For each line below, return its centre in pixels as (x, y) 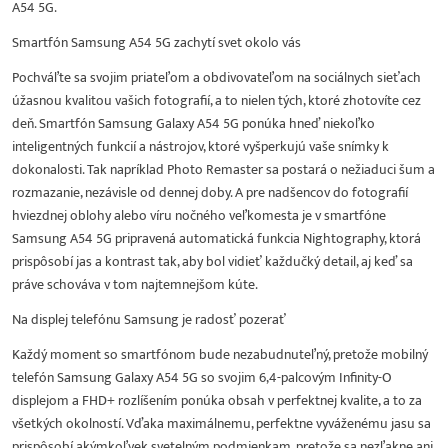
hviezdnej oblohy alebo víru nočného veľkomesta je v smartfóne (199, 215)
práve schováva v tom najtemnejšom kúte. (135, 284)
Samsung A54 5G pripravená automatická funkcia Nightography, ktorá (216, 238)
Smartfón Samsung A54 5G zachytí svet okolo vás (156, 42)
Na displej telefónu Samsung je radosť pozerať (149, 319)
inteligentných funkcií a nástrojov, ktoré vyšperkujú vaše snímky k (200, 146)
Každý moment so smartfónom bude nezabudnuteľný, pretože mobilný (220, 354)
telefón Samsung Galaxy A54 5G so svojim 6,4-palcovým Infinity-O (202, 377)
